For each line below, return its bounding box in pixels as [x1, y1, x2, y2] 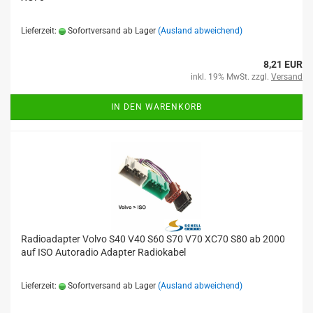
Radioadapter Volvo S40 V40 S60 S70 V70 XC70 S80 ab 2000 [21, 233, 285, 245]
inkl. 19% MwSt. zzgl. [191, 72, 271, 82]
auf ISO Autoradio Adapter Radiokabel [21, 247, 186, 258]
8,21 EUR [263, 59, 303, 70]
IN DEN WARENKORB [111, 102, 202, 112]
